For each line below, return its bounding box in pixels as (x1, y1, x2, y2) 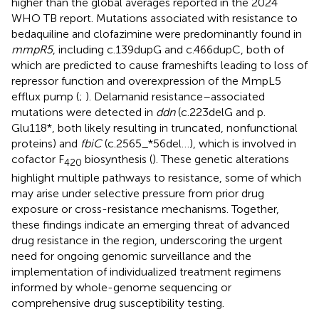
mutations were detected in (11, 105, 156, 119)
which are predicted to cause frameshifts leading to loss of (11, 58, 308, 72)
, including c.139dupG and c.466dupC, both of (53, 42, 284, 56)
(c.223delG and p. (175, 105, 266, 119)
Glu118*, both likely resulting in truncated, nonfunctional (11, 120, 298, 135)
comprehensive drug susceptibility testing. (11, 296, 224, 310)
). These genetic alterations (152, 152, 289, 166)
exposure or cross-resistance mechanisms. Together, (11, 202, 279, 216)
